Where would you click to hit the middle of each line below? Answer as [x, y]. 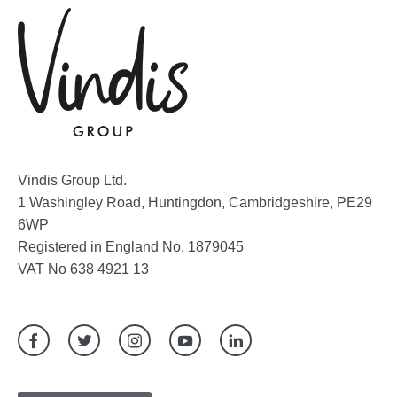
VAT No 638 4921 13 [83, 269]
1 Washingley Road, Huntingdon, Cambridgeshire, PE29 [195, 203]
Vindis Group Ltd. [72, 181]
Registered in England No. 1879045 [131, 247]
